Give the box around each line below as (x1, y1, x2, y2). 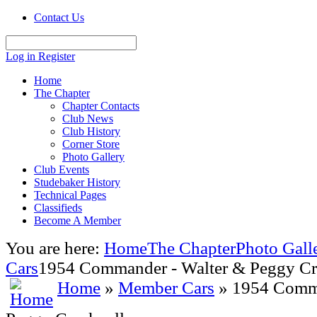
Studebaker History (34, 176, 120, 188)
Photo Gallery (62, 151, 125, 163)
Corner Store (62, 138, 120, 150)
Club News (62, 113, 113, 125)
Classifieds (34, 202, 82, 214)
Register (38, 50, 75, 62)
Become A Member (34, 214, 121, 226)
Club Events (34, 163, 89, 175)
